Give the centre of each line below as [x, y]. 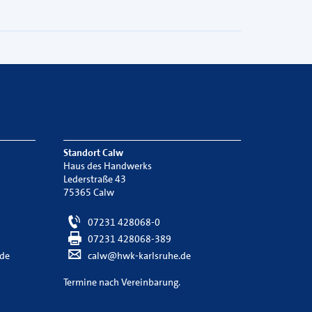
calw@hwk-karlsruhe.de [138, 256]
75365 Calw [89, 192]
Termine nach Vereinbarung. [122, 282]
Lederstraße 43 [95, 179]
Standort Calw [93, 153]
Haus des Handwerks [108, 166]
